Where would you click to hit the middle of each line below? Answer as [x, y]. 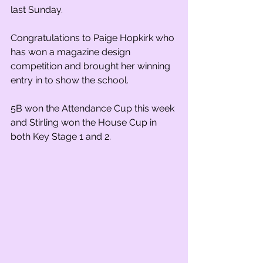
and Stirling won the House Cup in [85, 122]
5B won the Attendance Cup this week [94, 108]
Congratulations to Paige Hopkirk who [94, 38]
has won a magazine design [72, 52]
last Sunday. [37, 10]
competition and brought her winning [92, 66]
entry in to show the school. [70, 80]
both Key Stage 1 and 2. [61, 136]
